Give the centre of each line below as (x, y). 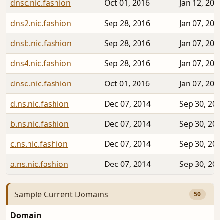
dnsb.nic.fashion (41, 43)
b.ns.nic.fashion (40, 124)
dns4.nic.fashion (41, 64)
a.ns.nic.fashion (39, 164)
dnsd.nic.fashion (41, 84)
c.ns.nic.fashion (39, 144)
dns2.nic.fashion (41, 23)
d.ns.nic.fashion (40, 104)
